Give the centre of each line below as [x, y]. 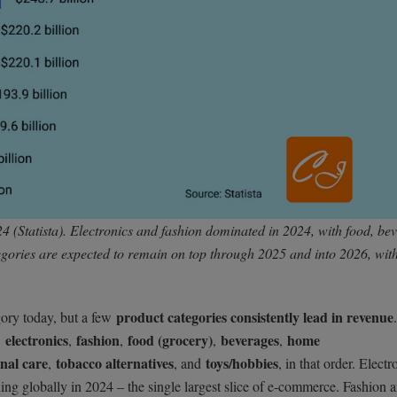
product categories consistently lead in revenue [255, 316]
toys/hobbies [242, 362]
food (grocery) [170, 339]
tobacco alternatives [115, 362]
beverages [250, 339]
